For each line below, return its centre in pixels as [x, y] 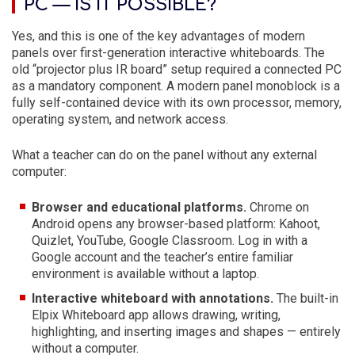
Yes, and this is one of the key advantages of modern [158, 36]
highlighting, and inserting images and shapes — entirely [186, 332]
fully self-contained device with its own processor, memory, [177, 103]
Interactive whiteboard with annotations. [153, 298]
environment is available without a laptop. [145, 274]
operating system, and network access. [120, 119]
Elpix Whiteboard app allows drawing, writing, [156, 315]
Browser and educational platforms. [139, 207]
